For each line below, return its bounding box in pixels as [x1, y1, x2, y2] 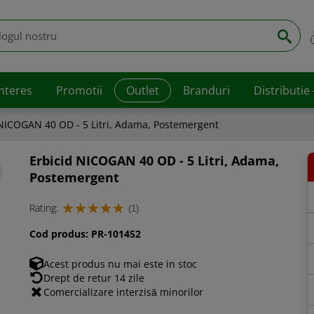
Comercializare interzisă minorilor [43, 285, 204, 299]
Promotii [56, 82, 103, 98]
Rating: [29, 201, 59, 215]
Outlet [126, 82, 160, 98]
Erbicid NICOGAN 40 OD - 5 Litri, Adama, [29, 152, 280, 170]
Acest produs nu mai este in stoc [43, 257, 198, 271]
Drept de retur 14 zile [43, 271, 145, 285]
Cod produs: [29, 227, 89, 241]
